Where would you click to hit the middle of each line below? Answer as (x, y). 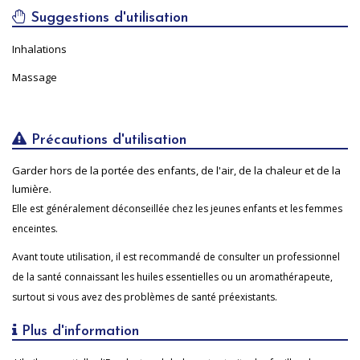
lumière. (32, 188)
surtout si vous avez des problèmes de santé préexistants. (146, 297)
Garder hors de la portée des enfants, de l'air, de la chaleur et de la (176, 170)
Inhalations (39, 49)
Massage (35, 77)
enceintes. (35, 228)
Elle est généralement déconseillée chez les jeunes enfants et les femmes (177, 208)
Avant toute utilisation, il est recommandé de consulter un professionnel (176, 256)
